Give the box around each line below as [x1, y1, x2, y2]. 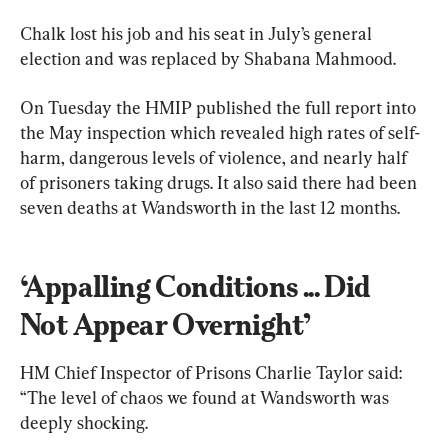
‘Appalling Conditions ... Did [20, 268, 376, 304]
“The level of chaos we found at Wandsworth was [20, 386, 393, 408]
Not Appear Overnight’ [20, 306, 311, 342]
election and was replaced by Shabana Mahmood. [20, 47, 396, 69]
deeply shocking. [20, 411, 148, 433]
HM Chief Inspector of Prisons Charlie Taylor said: [20, 361, 406, 383]
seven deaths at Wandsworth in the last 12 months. [20, 196, 400, 218]
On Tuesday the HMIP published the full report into [20, 96, 420, 118]
